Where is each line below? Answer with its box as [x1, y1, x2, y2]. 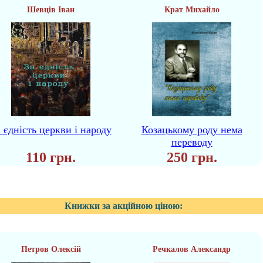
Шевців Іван [27, 5, 75, 14]
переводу [171, 136, 213, 148]
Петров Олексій [21, 245, 81, 254]
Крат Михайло [164, 5, 220, 14]
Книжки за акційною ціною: [65, 201, 183, 211]
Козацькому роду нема [141, 124, 242, 136]
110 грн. [26, 150, 76, 165]
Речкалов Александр [153, 245, 231, 254]
